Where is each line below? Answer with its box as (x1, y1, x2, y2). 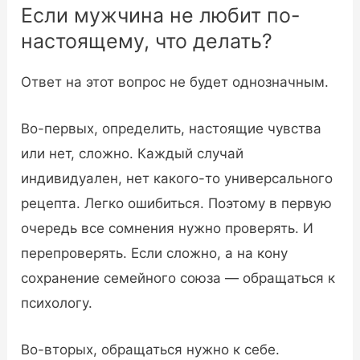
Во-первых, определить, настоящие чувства (21, 121, 322, 137)
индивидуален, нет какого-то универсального (21, 170, 333, 187)
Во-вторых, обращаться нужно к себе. (21, 342, 280, 358)
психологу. (21, 295, 93, 312)
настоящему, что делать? (21, 29, 273, 54)
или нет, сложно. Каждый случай (21, 145, 244, 162)
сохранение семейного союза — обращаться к (21, 270, 336, 287)
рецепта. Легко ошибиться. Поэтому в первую (21, 195, 333, 212)
